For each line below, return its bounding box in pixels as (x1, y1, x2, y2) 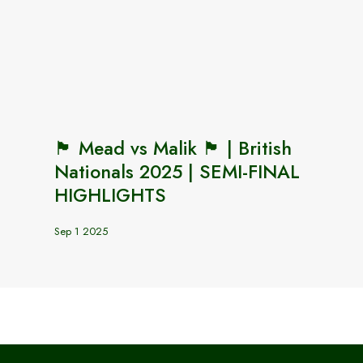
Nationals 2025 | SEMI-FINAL (54, 158, 300, 186)
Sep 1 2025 (54, 224, 108, 239)
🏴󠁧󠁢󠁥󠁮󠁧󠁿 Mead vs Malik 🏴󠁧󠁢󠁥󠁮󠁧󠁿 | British (54, 135, 292, 162)
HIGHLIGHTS (54, 181, 166, 209)
